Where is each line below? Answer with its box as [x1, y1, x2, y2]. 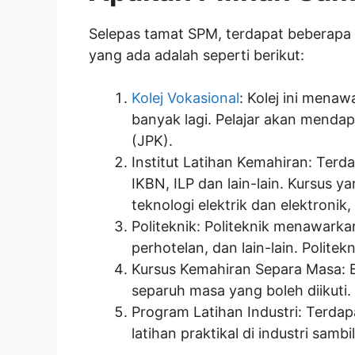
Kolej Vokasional [132, 89, 239, 106]
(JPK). [132, 132, 173, 149]
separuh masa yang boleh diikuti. [132, 281, 351, 299]
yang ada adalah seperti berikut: [89, 46, 304, 63]
